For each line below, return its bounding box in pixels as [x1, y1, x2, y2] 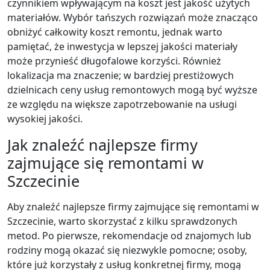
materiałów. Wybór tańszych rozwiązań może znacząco [7, 11, 258, 24]
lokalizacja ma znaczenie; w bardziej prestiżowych [7, 69, 234, 82]
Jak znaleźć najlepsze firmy [7, 134, 198, 155]
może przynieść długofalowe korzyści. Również [7, 54, 221, 67]
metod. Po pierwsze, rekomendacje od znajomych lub [7, 229, 251, 242]
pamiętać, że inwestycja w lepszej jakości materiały [7, 40, 237, 53]
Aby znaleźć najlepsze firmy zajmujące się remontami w [7, 200, 259, 213]
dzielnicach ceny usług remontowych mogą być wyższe [7, 83, 257, 96]
